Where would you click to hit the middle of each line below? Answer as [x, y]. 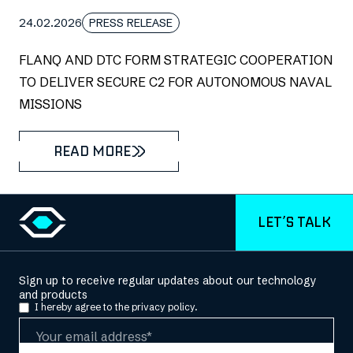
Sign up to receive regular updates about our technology [168, 280]
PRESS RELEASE [131, 22]
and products [53, 294]
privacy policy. [165, 307]
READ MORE [92, 150]
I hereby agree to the [83, 307]
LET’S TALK [294, 222]
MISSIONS [50, 104]
